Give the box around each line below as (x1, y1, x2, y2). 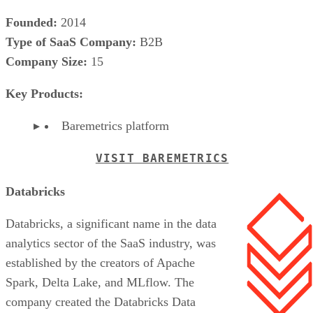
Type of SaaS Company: (6, 34, 136, 49)
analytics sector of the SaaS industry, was (6, 235, 216, 250)
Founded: (6, 15, 57, 29)
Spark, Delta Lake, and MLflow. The (6, 275, 194, 289)
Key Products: (6, 86, 83, 101)
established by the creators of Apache (6, 255, 195, 270)
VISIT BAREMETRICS (95, 151, 229, 165)
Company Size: (6, 54, 87, 68)
